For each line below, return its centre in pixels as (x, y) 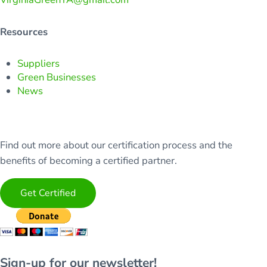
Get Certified (48, 193)
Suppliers (39, 63)
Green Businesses (57, 77)
